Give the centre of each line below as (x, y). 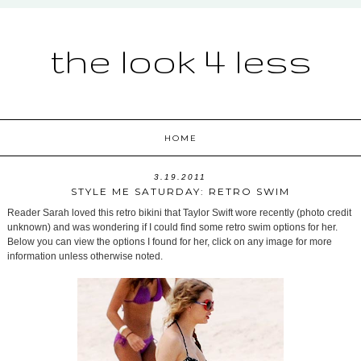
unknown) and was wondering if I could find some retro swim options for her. (172, 228)
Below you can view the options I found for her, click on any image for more (169, 242)
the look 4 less (180, 60)
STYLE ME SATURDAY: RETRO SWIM (180, 192)
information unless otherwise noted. (85, 257)
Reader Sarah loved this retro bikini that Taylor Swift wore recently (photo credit (179, 213)
